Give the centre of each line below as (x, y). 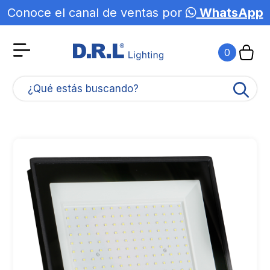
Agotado (246, 24)
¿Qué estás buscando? (83, 89)
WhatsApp (230, 13)
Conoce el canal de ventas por (96, 13)
